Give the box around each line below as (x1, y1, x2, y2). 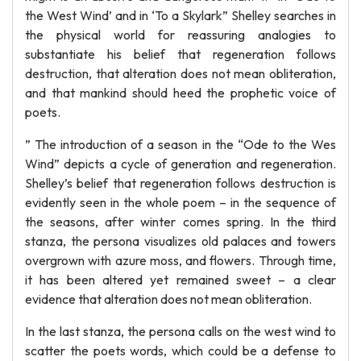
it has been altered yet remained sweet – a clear (25, 272, 336, 288)
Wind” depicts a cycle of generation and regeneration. (25, 156, 336, 172)
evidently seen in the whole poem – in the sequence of (25, 194, 336, 210)
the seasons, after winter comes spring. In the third (25, 214, 336, 230)
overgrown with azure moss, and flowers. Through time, (25, 252, 336, 268)
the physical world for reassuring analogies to (25, 27, 336, 43)
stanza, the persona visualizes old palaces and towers (25, 233, 336, 249)
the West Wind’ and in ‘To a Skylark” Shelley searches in (25, 7, 336, 23)
